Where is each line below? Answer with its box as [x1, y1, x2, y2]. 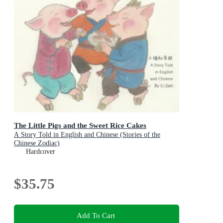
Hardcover [26, 148, 55, 156]
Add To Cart [76, 211, 115, 220]
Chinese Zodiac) [14, 139, 60, 147]
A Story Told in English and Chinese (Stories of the [14, 131, 160, 139]
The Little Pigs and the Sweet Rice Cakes [14, 121, 146, 130]
